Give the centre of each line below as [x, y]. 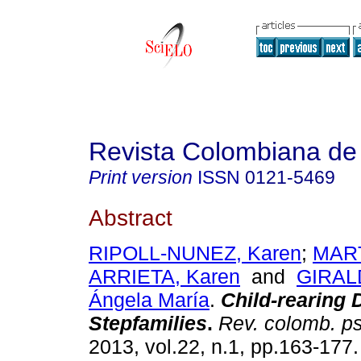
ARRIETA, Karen [164, 277]
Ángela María [149, 300]
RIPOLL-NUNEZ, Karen [195, 253]
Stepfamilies [148, 324]
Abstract [131, 217]
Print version [141, 177]
